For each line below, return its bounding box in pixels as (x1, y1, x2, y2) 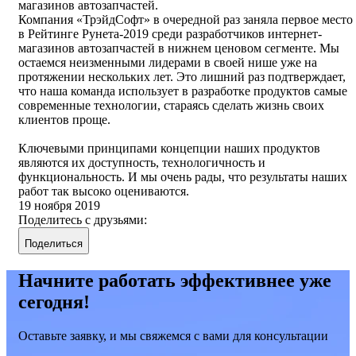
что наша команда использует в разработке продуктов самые (18, 84, 347, 99)
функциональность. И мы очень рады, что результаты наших (18, 170, 347, 184)
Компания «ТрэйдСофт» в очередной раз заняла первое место (18, 13, 353, 27)
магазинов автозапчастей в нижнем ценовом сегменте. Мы (18, 41, 339, 56)
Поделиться (25, 238, 83, 250)
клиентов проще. (18, 113, 110, 127)
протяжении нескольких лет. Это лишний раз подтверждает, (18, 70, 346, 84)
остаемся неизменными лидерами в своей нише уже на (18, 56, 317, 70)
